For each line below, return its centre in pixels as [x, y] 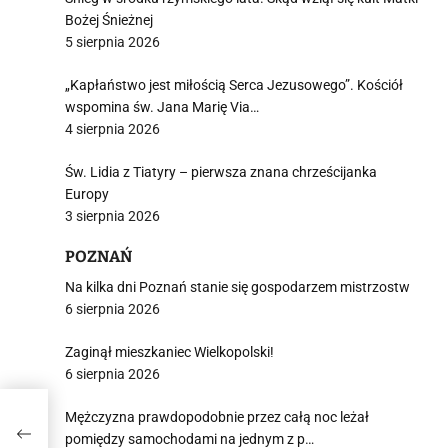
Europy [87, 194]
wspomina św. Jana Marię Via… [162, 107]
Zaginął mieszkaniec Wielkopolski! [169, 352]
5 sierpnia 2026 [112, 42]
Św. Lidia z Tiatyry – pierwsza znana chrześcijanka [221, 172]
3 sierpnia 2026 [112, 216]
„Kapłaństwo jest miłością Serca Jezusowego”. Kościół [234, 85]
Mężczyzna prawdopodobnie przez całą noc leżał [217, 417]
